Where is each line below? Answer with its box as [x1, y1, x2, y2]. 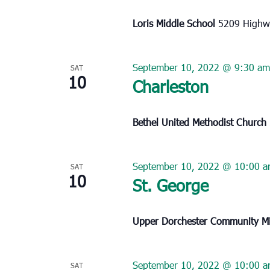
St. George [132, 174, 209, 195]
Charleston [132, 75, 209, 96]
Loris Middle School [132, 16, 218, 30]
